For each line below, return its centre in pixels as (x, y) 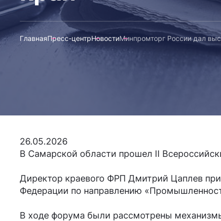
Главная (34, 38)
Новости (105, 38)
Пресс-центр (69, 38)
